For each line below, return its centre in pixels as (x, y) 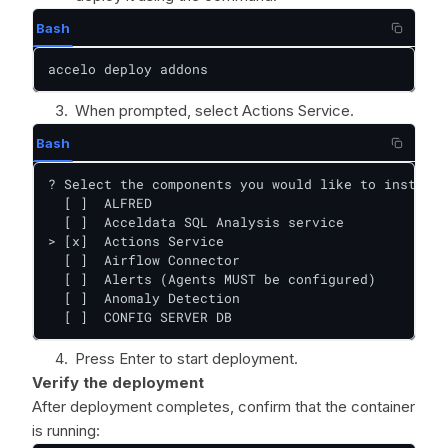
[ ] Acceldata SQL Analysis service (196, 222)
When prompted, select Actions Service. (214, 110)
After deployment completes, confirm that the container (223, 406)
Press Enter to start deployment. (186, 358)
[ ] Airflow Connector (144, 260)
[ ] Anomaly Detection (144, 298)
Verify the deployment (118, 382)
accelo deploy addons (128, 69)
